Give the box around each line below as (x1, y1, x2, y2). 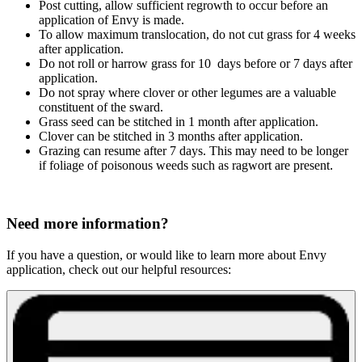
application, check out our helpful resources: (6, 263, 231, 277)
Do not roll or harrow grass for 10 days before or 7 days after (39, 56, 352, 70)
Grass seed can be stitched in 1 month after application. (39, 114, 318, 128)
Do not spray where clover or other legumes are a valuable (39, 85, 336, 99)
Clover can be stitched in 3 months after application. (39, 128, 303, 143)
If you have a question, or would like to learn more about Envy (6, 248, 326, 263)
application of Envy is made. (39, 12, 184, 27)
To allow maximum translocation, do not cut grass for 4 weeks (39, 27, 356, 41)
